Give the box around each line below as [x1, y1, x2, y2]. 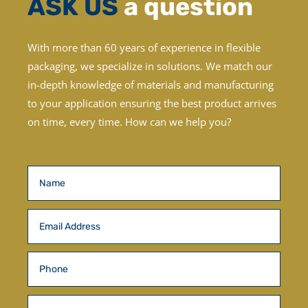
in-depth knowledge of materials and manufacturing [27, 78, 274, 92]
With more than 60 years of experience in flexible [27, 41, 261, 55]
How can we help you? [125, 115, 231, 129]
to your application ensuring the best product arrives [27, 96, 276, 111]
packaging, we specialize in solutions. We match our [27, 59, 272, 74]
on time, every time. [27, 115, 125, 129]
